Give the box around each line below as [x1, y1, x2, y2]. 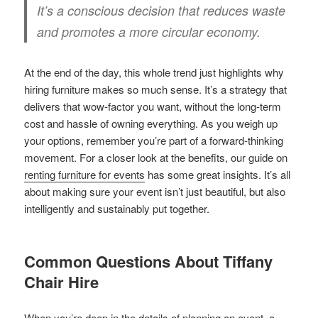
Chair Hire [24, 270, 99, 293]
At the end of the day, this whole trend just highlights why [24, 64, 285, 79]
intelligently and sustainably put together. [24, 200, 210, 216]
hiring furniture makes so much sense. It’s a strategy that [24, 81, 287, 97]
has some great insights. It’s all [145, 166, 291, 182]
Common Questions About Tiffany [24, 249, 273, 273]
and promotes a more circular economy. [37, 22, 261, 40]
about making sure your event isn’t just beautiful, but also [24, 183, 286, 199]
